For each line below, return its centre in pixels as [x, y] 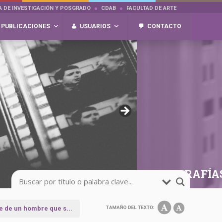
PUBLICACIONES [26, 26]
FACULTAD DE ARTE [151, 8]
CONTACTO [164, 26]
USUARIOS [95, 26]
